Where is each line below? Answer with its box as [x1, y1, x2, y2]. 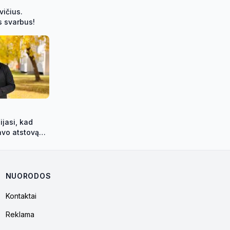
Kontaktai [5, 191, 36, 201]
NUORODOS [5, 171, 51, 181]
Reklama [5, 210, 34, 219]
